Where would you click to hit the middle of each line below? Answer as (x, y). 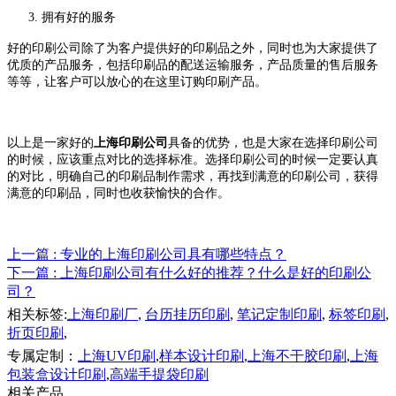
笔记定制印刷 (279, 314)
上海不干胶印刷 (297, 355)
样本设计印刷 (202, 355)
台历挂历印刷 (187, 314)
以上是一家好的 (50, 142)
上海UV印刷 (117, 355)
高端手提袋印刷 (159, 374)
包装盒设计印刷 (57, 374)
